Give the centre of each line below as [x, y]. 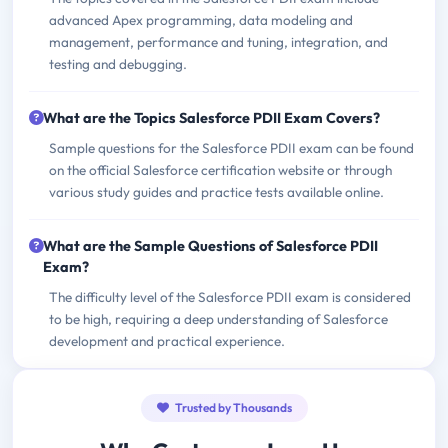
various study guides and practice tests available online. [216, 192]
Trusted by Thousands [232, 408]
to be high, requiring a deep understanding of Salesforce [218, 319]
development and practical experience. [167, 341]
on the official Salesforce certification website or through [220, 170]
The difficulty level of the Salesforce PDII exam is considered [230, 297]
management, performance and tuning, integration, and [218, 42]
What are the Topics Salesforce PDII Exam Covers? [211, 118]
